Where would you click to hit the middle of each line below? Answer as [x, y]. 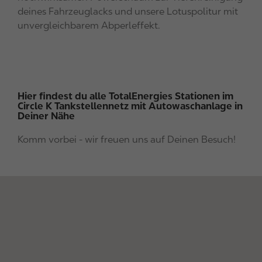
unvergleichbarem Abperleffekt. [89, 26]
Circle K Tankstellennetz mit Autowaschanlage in [130, 106]
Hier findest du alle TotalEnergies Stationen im [125, 96]
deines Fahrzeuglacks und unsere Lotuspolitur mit [128, 12]
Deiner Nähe [46, 116]
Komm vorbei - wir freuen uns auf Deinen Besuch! [127, 140]
